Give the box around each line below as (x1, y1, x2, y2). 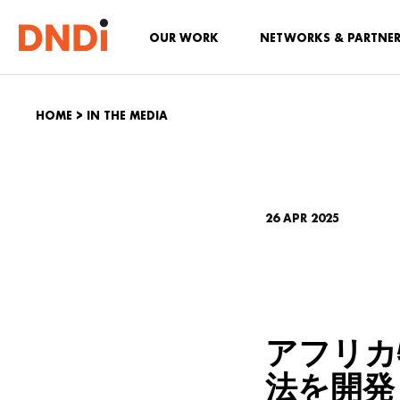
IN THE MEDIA (87, 109, 168, 122)
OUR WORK (149, 31, 219, 45)
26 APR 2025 (265, 212, 339, 225)
